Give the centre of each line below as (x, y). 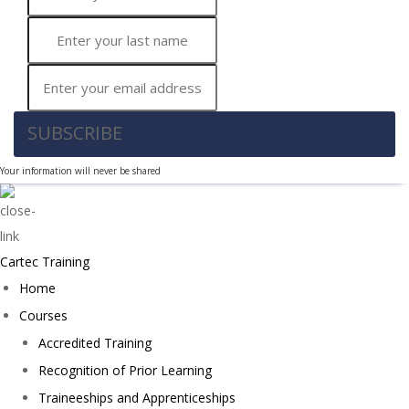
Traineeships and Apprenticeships (137, 398)
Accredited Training (95, 343)
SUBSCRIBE (77, 133)
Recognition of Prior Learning (125, 370)
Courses (43, 315)
